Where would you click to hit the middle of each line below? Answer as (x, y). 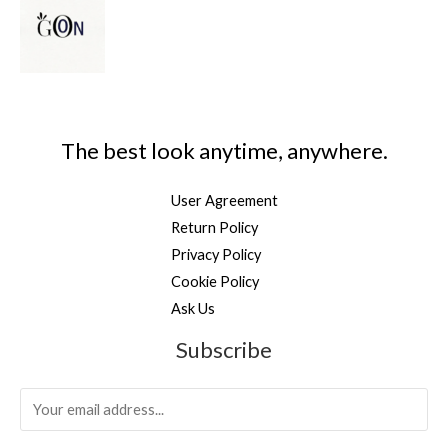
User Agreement (224, 200)
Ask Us (192, 308)
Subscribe (224, 349)
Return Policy (214, 227)
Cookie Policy (214, 281)
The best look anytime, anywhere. (224, 150)
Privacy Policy (215, 254)
